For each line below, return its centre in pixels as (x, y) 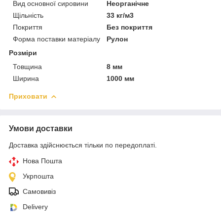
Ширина (26, 78)
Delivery (35, 206)
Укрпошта (38, 176)
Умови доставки (41, 128)
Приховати (28, 96)
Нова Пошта (42, 161)
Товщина (27, 66)
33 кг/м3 (120, 15)
